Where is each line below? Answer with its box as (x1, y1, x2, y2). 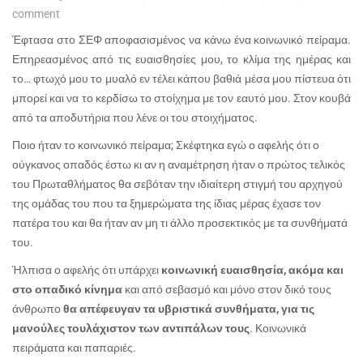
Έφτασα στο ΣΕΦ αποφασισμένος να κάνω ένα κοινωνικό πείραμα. (12, 32, 351, 46)
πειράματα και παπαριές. (12, 340, 136, 354)
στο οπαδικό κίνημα (12, 282, 122, 296)
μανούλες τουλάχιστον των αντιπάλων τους (12, 321, 250, 335)
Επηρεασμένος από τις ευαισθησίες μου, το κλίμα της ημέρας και (12, 52, 351, 66)
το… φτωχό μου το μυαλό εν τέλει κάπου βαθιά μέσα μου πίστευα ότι (12, 71, 351, 85)
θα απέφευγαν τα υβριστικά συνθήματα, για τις (63, 301, 314, 315)
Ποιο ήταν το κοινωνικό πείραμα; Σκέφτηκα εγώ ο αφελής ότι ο (12, 138, 319, 152)
